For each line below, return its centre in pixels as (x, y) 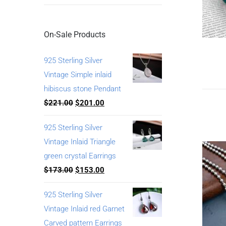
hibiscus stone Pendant (82, 89)
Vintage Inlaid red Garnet (84, 209)
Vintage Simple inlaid (78, 74)
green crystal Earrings (80, 156)
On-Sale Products (75, 34)
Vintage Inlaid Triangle (80, 142)
